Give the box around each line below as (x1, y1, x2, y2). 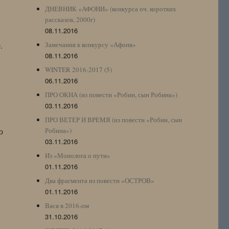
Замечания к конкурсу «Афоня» (45, 39, 136, 49)
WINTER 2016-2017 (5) (45, 64, 112, 74)
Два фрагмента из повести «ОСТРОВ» (45, 175, 155, 185)
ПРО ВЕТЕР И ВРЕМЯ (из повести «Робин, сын (45, 114, 182, 124)
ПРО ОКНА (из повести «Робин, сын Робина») (45, 89, 178, 99)
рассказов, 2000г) (45, 14, 96, 24)
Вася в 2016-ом (45, 200, 89, 210)
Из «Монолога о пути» (45, 150, 111, 160)
